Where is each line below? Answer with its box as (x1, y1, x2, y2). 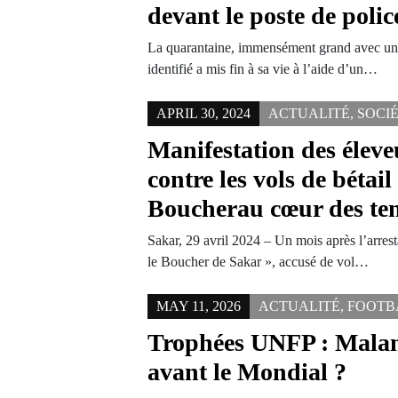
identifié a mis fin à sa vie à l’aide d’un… (147, 61, 378, 76)
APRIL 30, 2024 (156, 106, 251, 121)
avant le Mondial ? (147, 358, 347, 386)
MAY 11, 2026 (156, 298, 242, 314)
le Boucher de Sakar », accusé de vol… (147, 254, 370, 269)
